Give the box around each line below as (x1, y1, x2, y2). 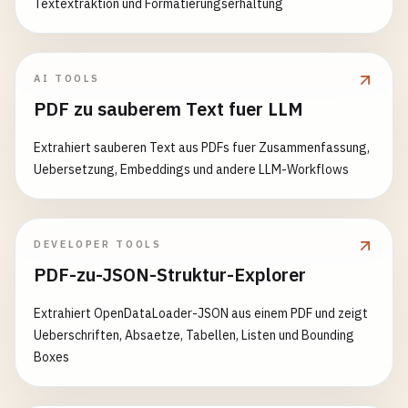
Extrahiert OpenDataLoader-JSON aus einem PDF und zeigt (34, 305, 368, 321)
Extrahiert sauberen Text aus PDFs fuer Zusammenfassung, (34, 139, 370, 156)
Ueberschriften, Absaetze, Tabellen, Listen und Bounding (34, 327, 354, 343)
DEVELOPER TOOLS (34, 238, 162, 250)
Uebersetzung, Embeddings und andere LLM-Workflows (34, 161, 349, 178)
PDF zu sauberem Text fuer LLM (34, 97, 303, 121)
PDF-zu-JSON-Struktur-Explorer (34, 262, 306, 287)
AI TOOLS (34, 72, 101, 85)
